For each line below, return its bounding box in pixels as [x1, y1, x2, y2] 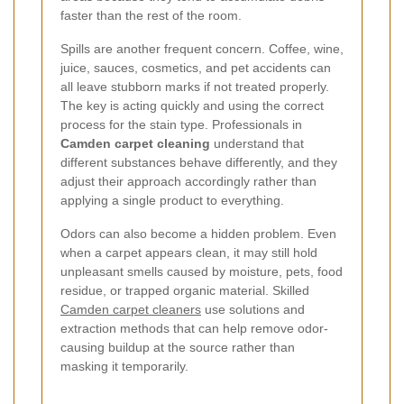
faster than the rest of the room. [60, 7, 242, 23]
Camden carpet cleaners [60, 301, 201, 317]
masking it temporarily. [60, 358, 188, 373]
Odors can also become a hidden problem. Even [60, 225, 336, 241]
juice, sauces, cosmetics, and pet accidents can [60, 60, 331, 75]
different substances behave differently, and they [60, 154, 337, 170]
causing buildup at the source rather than [60, 339, 295, 354]
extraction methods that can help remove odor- [60, 320, 328, 335]
